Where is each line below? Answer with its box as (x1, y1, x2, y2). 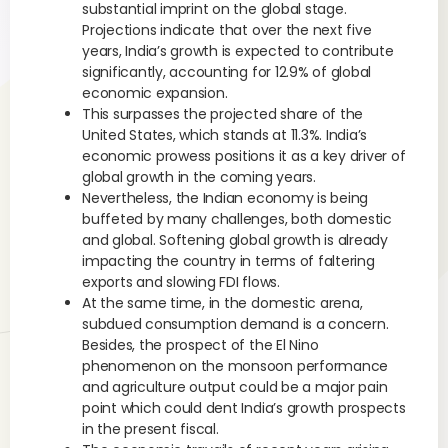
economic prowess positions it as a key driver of (82, 146, 406, 166)
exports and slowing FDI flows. (82, 272, 280, 292)
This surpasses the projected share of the (82, 104, 364, 124)
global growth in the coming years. (82, 167, 316, 187)
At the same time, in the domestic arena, (82, 293, 363, 313)
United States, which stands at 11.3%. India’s (82, 125, 368, 145)
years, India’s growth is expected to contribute (82, 41, 394, 61)
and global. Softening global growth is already (82, 230, 388, 250)
